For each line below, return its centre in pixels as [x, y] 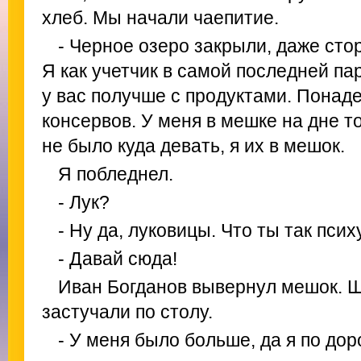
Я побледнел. [116, 174]
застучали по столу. [127, 312]
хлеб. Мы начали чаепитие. [160, 18]
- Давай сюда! [118, 259]
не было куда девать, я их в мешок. [193, 146]
